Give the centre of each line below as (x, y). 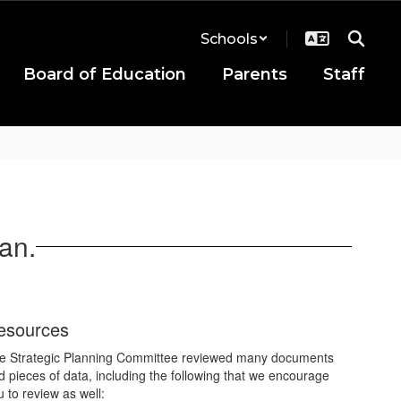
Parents (255, 74)
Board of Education (105, 74)
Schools (229, 38)
